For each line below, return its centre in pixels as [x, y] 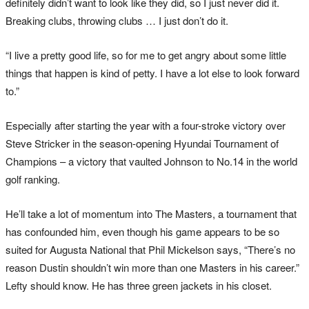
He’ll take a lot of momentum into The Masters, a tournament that [151, 214]
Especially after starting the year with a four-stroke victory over [146, 126]
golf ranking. [33, 179]
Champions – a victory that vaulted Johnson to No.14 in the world [151, 161]
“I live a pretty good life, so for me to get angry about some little [146, 55]
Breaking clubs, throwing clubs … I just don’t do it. [117, 21]
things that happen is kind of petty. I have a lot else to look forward [152, 73]
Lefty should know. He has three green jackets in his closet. [139, 286]
